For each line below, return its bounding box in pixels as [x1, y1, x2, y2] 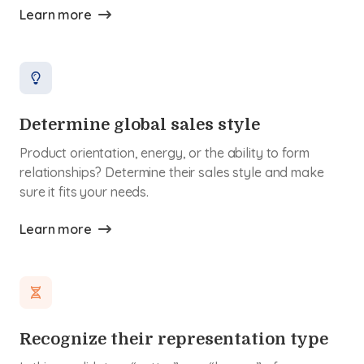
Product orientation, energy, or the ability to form [19, 145, 310, 161]
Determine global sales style [19, 115, 260, 134]
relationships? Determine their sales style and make [19, 164, 324, 180]
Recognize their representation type [19, 330, 328, 349]
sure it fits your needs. [19, 184, 149, 200]
